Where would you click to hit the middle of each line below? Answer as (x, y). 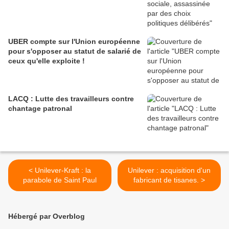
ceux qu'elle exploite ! (47, 61)
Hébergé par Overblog (47, 216)
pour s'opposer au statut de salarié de (75, 51)
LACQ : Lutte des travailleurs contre (71, 99)
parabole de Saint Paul (60, 180)
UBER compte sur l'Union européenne (74, 42)
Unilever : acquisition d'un (169, 170)
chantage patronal (40, 109)
